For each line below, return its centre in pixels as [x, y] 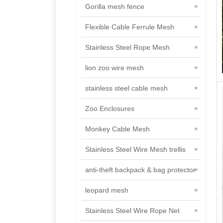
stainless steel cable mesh [126, 88]
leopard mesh [107, 190]
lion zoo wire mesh [114, 68]
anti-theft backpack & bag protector [140, 170]
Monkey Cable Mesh [117, 129]
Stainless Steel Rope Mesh [127, 47]
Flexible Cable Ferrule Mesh [130, 27]
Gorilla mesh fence [115, 6]
